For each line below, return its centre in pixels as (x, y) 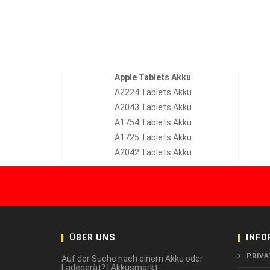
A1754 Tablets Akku (153, 123)
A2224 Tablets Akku (153, 93)
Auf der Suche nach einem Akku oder (132, 259)
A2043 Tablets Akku (153, 108)
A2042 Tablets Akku (153, 153)
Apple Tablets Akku (153, 77)
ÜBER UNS (92, 238)
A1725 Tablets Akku (153, 138)
